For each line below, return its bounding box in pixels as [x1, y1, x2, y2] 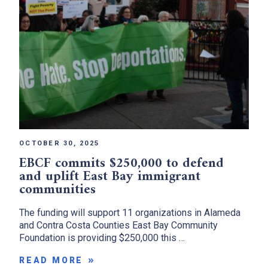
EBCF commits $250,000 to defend [19, 151, 224, 175]
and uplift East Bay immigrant [19, 165, 200, 188]
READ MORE [19, 255, 84, 265]
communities [19, 178, 100, 202]
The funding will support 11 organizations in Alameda [19, 206, 240, 218]
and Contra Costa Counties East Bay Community [19, 219, 218, 231]
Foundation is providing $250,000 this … [19, 232, 185, 243]
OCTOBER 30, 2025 [19, 139, 99, 147]
